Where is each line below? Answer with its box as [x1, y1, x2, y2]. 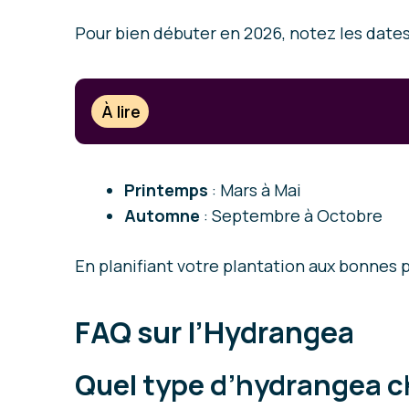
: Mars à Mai [208, 178, 301, 201]
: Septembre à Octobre [200, 204, 383, 226]
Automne [124, 204, 200, 226]
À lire [101, 100, 142, 122]
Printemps [124, 178, 208, 201]
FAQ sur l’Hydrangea [75, 311, 360, 352]
